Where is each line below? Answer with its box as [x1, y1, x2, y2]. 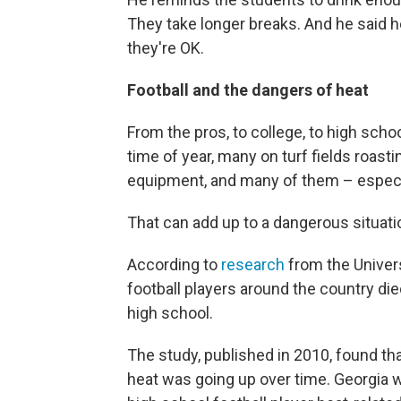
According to [127, 255, 221, 275]
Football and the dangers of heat [127, 81, 369, 100]
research [221, 255, 288, 275]
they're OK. [127, 38, 204, 58]
